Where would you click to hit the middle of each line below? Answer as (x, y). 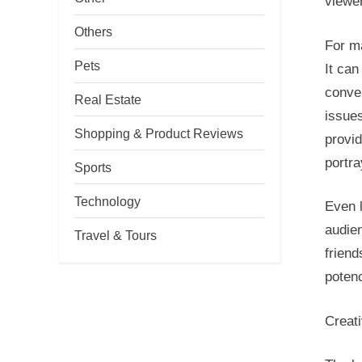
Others (93, 32)
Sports (93, 167)
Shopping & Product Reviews (159, 133)
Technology (107, 201)
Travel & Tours (116, 235)
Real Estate (108, 99)
